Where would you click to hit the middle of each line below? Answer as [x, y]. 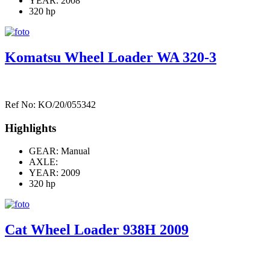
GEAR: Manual [59, 151]
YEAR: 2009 [55, 173]
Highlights [30, 128]
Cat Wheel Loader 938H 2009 [97, 230]
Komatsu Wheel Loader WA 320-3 [111, 57]
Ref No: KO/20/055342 [50, 104]
